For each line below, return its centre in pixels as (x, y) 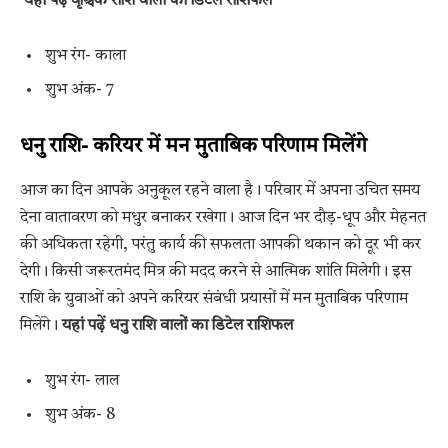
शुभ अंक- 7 (79, 90)
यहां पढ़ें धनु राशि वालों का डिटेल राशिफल (179, 325)
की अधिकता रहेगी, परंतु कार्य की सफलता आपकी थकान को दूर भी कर (220, 244)
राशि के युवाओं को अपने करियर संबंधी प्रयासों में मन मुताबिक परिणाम (214, 298)
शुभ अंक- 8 (80, 414)
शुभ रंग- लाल (82, 380)
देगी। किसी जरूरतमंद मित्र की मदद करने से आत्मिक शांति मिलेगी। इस (215, 271)
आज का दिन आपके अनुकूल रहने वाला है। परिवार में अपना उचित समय (220, 190)
